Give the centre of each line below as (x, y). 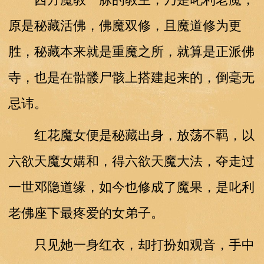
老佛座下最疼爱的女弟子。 (86, 213)
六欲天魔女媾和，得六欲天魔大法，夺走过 (131, 161)
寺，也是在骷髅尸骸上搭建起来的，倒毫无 (131, 77)
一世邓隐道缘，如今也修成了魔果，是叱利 (131, 187)
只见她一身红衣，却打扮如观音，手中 (131, 245)
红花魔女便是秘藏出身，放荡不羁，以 (131, 135)
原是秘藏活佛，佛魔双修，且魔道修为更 (125, 25)
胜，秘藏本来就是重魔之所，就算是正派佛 (131, 51)
